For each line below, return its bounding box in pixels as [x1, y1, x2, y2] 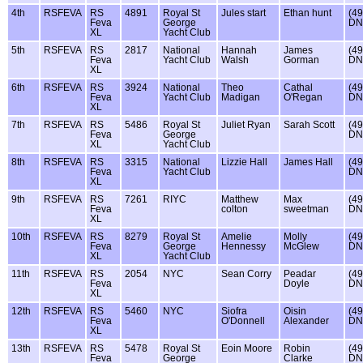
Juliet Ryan [221, 119, 271, 130]
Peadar [284, 268, 316, 279]
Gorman [284, 54, 319, 65]
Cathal [284, 82, 313, 92]
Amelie [221, 231, 252, 241]
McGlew [284, 241, 319, 251]
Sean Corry [221, 268, 271, 279]
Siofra [221, 305, 247, 316]
